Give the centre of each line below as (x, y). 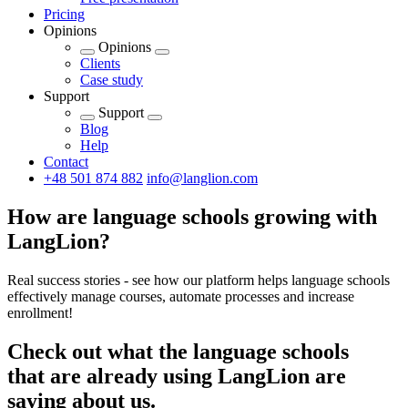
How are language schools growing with (192, 216)
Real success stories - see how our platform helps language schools (199, 280)
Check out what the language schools (178, 351)
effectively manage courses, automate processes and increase (181, 296)
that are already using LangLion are (177, 376)
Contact (66, 161)
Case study (112, 79)
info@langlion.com (202, 178)
